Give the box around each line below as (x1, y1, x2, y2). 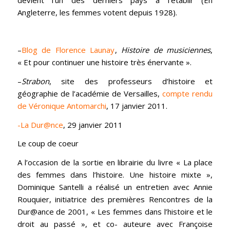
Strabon (21, 75, 49, 86)
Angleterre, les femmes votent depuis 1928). (17, 7, 177, 17)
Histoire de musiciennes (121, 45, 211, 55)
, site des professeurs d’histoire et (49, 75, 213, 86)
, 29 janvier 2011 (63, 119, 123, 130)
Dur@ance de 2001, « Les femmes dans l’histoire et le (17, 206, 213, 217)
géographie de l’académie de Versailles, (17, 88, 163, 99)
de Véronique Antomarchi (17, 100, 106, 111)
